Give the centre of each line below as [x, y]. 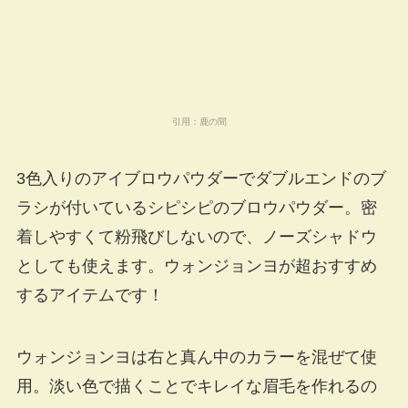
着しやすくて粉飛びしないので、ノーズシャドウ [196, 237]
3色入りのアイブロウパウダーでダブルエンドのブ [201, 179]
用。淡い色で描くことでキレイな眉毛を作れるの [196, 387]
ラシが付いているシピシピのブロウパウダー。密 [196, 208]
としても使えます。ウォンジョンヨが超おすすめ [196, 266]
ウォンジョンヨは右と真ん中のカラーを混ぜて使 [196, 357]
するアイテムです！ [90, 296]
